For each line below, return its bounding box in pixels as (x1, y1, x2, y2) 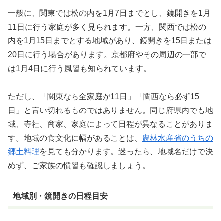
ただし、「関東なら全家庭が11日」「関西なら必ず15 (8, 92, 199, 101)
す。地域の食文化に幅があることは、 (8, 133, 142, 142)
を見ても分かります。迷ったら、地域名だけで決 (39, 147, 213, 156)
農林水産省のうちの (142, 133, 213, 142)
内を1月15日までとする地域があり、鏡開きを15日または (8, 37, 212, 45)
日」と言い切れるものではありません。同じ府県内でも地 (8, 106, 213, 114)
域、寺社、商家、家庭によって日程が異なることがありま (8, 119, 213, 128)
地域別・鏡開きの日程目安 (12, 192, 108, 201)
